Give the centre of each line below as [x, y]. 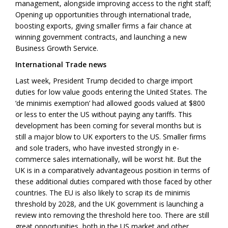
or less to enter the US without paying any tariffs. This [104, 115]
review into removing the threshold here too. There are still [112, 215]
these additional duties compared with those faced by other [113, 182]
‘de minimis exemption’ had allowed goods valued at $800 [110, 103]
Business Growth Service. [57, 48]
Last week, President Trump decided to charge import [104, 81]
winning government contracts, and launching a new [101, 37]
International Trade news [61, 65]
